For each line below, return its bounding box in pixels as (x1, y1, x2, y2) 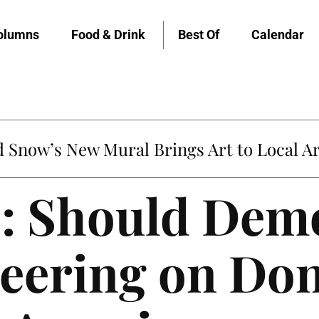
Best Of (178, 26, 219, 42)
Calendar (251, 26, 304, 42)
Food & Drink (71, 26, 145, 42)
